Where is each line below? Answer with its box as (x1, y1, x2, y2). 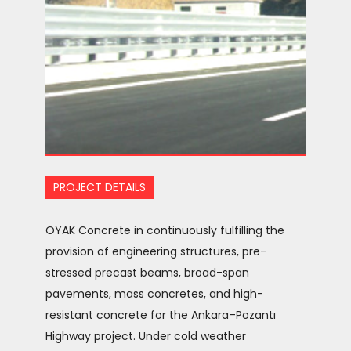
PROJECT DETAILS (53, 179, 146, 195)
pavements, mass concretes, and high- (45, 286, 263, 302)
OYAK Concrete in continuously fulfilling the (45, 223, 284, 238)
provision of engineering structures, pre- (45, 244, 266, 259)
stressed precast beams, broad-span (45, 265, 249, 280)
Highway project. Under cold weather (45, 328, 246, 344)
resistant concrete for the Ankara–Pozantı (45, 307, 276, 323)
